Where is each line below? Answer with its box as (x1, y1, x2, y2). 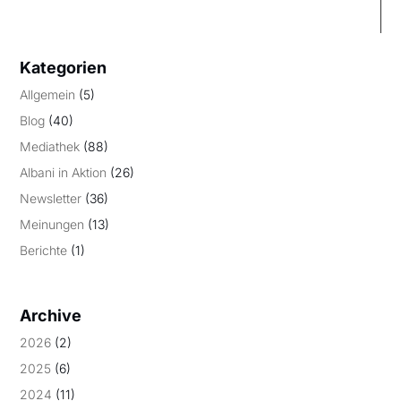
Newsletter (20, 191, 82, 206)
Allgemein (20, 87, 76, 102)
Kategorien (20, 58, 107, 77)
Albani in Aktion (20, 165, 107, 180)
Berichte (20, 243, 68, 258)
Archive (20, 306, 82, 326)
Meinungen (20, 217, 85, 232)
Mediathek (20, 139, 81, 154)
